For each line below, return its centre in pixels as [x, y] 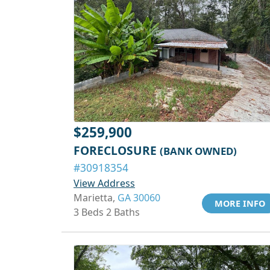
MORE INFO [240, 203]
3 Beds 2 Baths [107, 212]
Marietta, [96, 198]
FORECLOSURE [117, 150]
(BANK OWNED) [198, 151]
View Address [104, 183]
